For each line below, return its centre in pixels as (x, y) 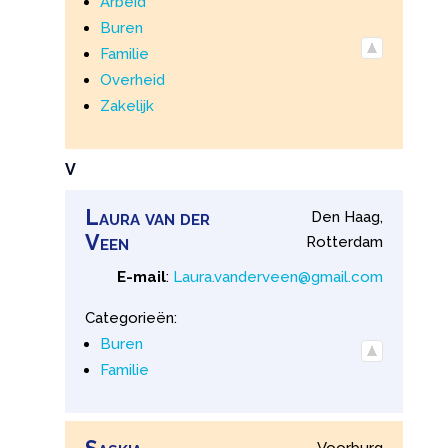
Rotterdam (345, 242)
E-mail (142, 277)
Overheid (132, 79)
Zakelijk (126, 105)
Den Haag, (347, 217)
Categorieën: (130, 318)
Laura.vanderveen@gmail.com (278, 277)
